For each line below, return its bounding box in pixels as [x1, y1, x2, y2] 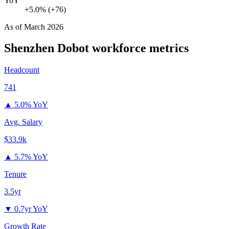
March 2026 [24, 22, 63, 31]
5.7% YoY [14, 152, 48, 162]
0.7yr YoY [14, 204, 48, 214]
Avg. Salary [4, 118, 42, 127]
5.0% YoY [14, 100, 48, 109]
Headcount [4, 65, 39, 75]
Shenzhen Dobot [4, 41, 89, 55]
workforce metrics [89, 41, 189, 55]
